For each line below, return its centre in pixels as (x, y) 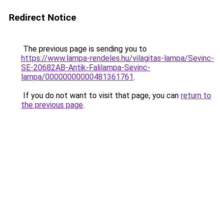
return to (196, 96)
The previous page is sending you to (84, 49)
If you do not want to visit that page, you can (101, 96)
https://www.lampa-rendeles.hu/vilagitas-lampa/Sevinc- (118, 58)
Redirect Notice (42, 17)
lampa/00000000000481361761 (77, 77)
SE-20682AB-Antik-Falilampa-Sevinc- (86, 68)
